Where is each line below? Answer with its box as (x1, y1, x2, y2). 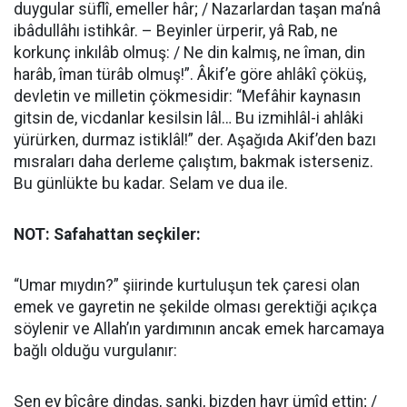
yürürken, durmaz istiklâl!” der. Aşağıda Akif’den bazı (14, 131, 376, 149)
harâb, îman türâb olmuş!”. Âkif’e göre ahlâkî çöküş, (14, 65, 366, 84)
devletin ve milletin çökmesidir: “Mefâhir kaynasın (14, 87, 361, 105)
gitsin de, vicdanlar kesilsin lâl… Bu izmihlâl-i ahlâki (14, 109, 363, 127)
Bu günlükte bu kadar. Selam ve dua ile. (14, 174, 288, 193)
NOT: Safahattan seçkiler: (14, 225, 201, 243)
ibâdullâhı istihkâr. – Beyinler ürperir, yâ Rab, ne (14, 22, 338, 40)
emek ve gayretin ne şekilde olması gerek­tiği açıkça (14, 298, 377, 316)
